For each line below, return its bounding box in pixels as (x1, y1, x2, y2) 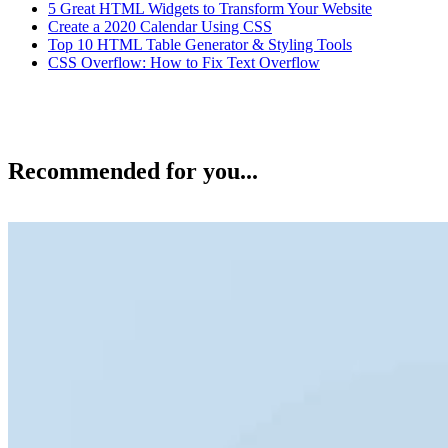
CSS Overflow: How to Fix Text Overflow (48, 53, 320, 71)
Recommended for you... (8, 157, 258, 184)
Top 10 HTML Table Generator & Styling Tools (48, 35, 352, 53)
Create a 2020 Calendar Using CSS (48, 17, 272, 35)
